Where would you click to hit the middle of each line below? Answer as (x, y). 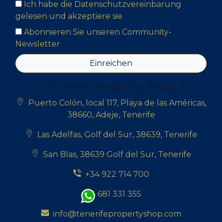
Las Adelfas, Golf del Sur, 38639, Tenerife (117, 135)
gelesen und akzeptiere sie (69, 16)
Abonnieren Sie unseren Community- (98, 32)
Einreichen (111, 63)
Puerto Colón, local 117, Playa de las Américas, (117, 103)
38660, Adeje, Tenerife (111, 115)
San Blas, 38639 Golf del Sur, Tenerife (117, 154)
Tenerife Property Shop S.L (119, 87)
